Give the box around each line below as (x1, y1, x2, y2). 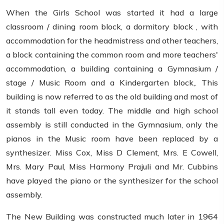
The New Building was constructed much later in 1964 (6, 211, 218, 222)
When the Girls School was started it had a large (6, 7, 218, 18)
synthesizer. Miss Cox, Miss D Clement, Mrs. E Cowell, (6, 147, 218, 158)
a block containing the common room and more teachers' (6, 49, 218, 60)
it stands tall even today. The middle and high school (6, 105, 218, 116)
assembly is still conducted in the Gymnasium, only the (6, 119, 218, 130)
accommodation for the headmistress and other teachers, (6, 35, 218, 46)
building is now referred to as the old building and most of (6, 91, 218, 102)
